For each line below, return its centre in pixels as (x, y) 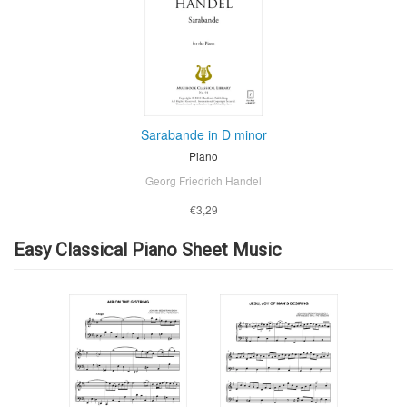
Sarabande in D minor (203, 134)
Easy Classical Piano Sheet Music (148, 249)
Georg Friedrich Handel (203, 180)
